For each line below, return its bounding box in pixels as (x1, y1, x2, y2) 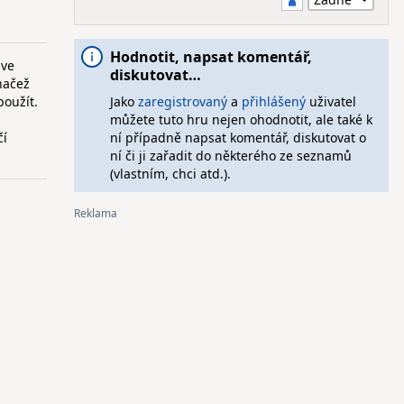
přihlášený (241, 93, 306, 110)
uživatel (305, 93, 356, 110)
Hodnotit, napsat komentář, (109, 47, 312, 67)
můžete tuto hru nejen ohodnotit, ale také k (109, 111, 372, 128)
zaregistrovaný (137, 93, 227, 110)
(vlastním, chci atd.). (109, 165, 231, 182)
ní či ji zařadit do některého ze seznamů (109, 147, 352, 164)
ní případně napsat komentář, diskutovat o (109, 129, 366, 146)
